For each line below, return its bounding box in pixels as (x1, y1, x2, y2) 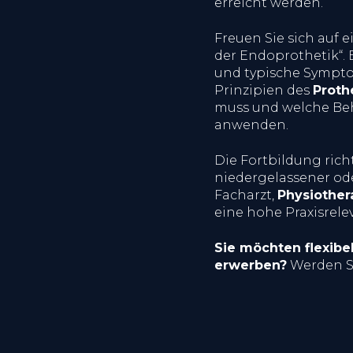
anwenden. (214, 117, 288, 132)
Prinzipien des (214, 82, 313, 98)
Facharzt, (214, 187, 277, 203)
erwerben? (214, 257, 287, 273)
